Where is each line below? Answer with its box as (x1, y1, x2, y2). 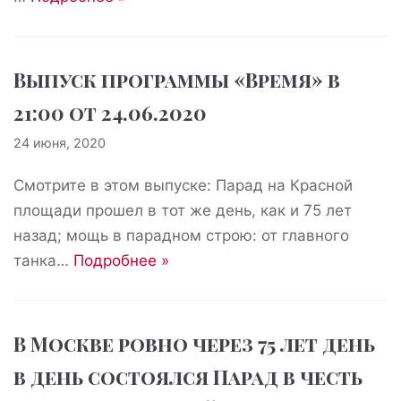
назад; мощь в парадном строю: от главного (13, 226, 349, 244)
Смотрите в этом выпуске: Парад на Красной (13, 176, 353, 194)
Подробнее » (73, 252, 169, 269)
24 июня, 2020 (13, 135, 106, 150)
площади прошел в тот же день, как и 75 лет (13, 201, 352, 219)
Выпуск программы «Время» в (13, 66, 340, 93)
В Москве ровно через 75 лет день (13, 330, 375, 357)
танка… (13, 252, 73, 269)
